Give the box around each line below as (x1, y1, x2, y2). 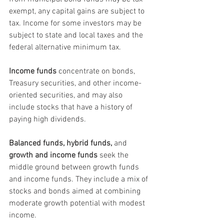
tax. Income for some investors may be (9, 18, 143, 28)
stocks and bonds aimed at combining (9, 186, 142, 196)
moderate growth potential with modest (9, 198, 147, 208)
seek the (97, 150, 130, 160)
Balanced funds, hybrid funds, (9, 138, 112, 148)
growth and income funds (9, 150, 97, 160)
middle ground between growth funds (9, 162, 141, 172)
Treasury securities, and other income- (9, 78, 141, 88)
